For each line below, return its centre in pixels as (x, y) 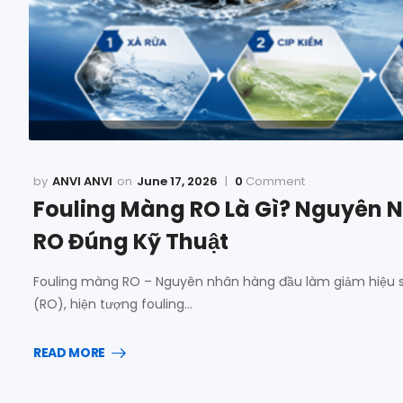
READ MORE (69, 352)
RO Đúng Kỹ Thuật (131, 241)
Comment (274, 181)
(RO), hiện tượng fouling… (113, 304)
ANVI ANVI (82, 181)
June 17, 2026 (177, 181)
